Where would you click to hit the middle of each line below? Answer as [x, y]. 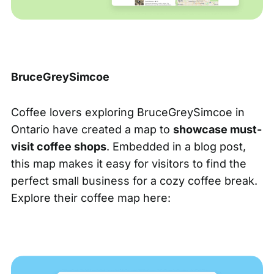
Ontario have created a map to [92, 130]
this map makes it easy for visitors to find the [128, 164]
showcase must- [217, 130]
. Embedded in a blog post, [176, 147]
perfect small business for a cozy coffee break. [134, 181]
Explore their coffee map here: [91, 198]
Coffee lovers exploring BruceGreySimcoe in [128, 113]
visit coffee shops [58, 147]
